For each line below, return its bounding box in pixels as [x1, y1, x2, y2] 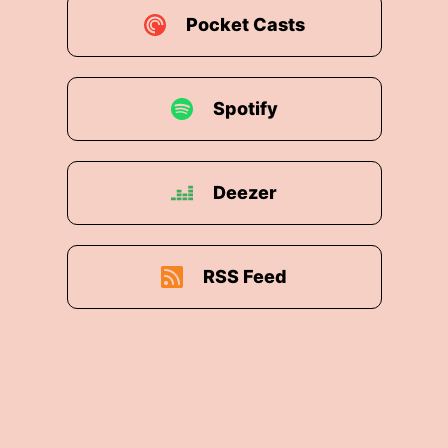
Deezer [213, 182, 277, 203]
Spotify [212, 98, 278, 119]
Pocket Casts [185, 14, 305, 35]
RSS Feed [203, 266, 287, 287]
